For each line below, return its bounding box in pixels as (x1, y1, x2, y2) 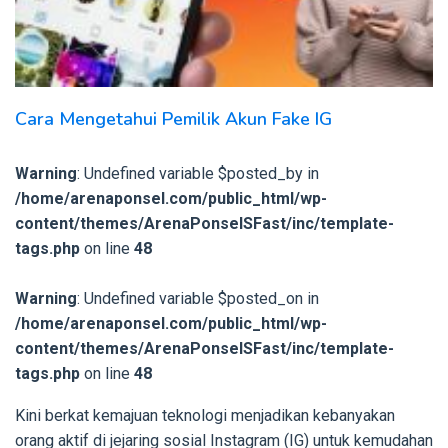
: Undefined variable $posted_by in (77, 164, 319, 184)
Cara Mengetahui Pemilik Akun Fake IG (15, 107, 332, 132)
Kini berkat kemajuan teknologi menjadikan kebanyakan (15, 406, 395, 426)
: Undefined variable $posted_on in (77, 289, 319, 309)
